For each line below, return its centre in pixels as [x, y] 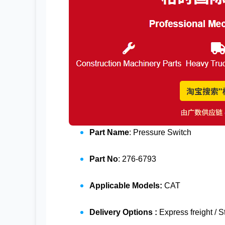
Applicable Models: [126, 186]
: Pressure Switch [160, 133]
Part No [104, 159]
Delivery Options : [124, 212]
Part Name [109, 133]
